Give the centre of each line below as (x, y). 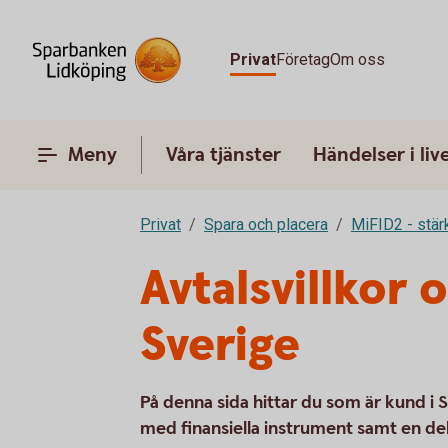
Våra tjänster (223, 155)
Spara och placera (266, 224)
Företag (303, 59)
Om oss (357, 59)
